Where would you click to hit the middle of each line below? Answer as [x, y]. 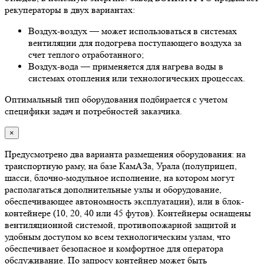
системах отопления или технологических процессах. [137, 78]
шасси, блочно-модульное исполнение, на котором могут [120, 177]
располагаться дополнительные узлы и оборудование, [113, 189]
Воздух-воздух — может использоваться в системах [133, 31]
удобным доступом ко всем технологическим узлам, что [118, 236]
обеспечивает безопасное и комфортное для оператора [114, 248]
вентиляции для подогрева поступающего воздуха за [135, 42]
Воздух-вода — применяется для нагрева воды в [126, 66]
